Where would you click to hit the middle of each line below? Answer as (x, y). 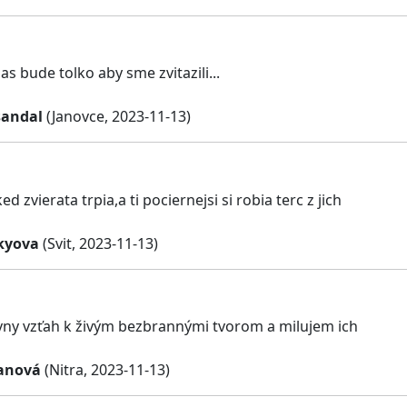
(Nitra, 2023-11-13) (105, 370)
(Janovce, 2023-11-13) (117, 117)
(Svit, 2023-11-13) (99, 243)
